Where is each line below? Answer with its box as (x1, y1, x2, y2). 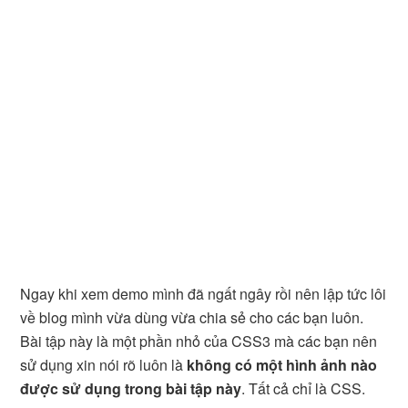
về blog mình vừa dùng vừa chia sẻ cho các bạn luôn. (20, 307, 364, 328)
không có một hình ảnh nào (187, 354, 378, 375)
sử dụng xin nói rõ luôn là (20, 354, 188, 375)
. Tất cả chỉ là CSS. (241, 378, 366, 399)
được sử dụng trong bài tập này (20, 378, 242, 399)
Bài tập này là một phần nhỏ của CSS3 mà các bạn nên (20, 331, 378, 352)
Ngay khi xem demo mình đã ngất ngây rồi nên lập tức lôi (20, 283, 387, 304)
